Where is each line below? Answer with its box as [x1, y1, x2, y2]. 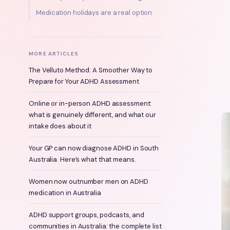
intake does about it [29, 122, 92, 130]
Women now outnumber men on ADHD [29, 177, 148, 186]
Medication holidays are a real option [36, 8, 152, 17]
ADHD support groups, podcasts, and [29, 210, 144, 219]
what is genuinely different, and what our [29, 110, 156, 119]
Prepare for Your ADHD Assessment [29, 77, 139, 86]
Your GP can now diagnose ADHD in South [29, 144, 159, 152]
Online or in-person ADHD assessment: [29, 99, 152, 108]
